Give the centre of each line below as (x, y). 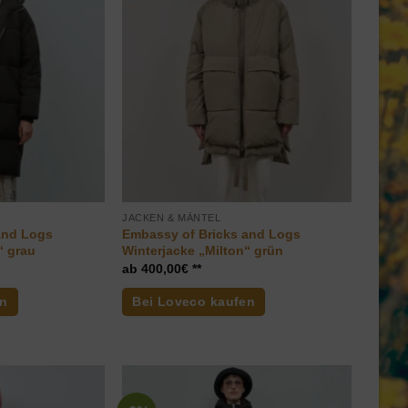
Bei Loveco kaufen (194, 302)
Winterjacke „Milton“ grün (203, 250)
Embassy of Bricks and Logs (212, 234)
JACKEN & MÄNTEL (172, 218)
